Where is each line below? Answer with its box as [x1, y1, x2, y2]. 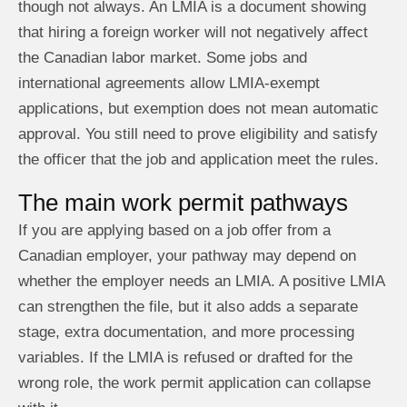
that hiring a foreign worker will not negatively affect [18, 24, 368, 41]
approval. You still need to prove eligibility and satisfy [18, 125, 378, 143]
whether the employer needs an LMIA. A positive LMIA [18, 273, 384, 290]
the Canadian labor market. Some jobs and [18, 49, 307, 66]
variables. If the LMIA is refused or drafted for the [18, 349, 352, 366]
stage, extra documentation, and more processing [18, 323, 354, 341]
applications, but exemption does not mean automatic [18, 100, 379, 117]
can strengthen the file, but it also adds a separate [18, 298, 358, 315]
